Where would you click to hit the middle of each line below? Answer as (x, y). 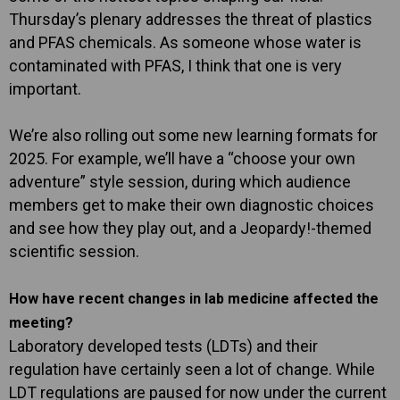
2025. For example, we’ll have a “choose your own (182, 158)
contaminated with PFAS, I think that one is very (175, 65)
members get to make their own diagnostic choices (192, 204)
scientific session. (74, 251)
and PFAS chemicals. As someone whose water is (185, 42)
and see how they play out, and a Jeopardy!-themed (190, 228)
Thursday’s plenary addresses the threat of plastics (191, 19)
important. (45, 88)
